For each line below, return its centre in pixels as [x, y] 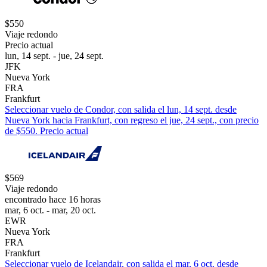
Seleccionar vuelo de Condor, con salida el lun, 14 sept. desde [121, 110]
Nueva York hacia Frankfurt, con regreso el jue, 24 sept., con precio [132, 120]
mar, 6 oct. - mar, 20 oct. [50, 210]
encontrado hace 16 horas [53, 200]
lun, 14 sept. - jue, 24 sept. [54, 56]
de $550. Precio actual [46, 131]
